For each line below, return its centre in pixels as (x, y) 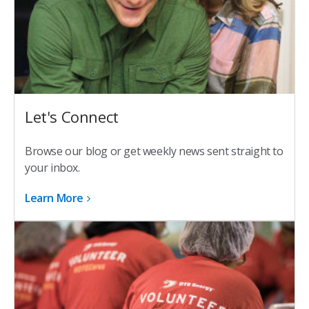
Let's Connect (72, 117)
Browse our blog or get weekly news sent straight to (154, 151)
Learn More (54, 198)
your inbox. (52, 168)
